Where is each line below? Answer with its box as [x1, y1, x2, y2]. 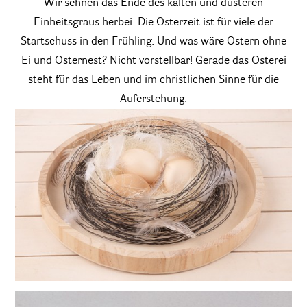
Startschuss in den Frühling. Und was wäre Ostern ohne [21, 36, 286, 47]
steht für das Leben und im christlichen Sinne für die [28, 74, 279, 86]
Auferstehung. [120, 93, 187, 105]
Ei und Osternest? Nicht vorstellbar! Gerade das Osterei [21, 55, 286, 66]
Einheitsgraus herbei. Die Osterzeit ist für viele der [34, 16, 273, 28]
